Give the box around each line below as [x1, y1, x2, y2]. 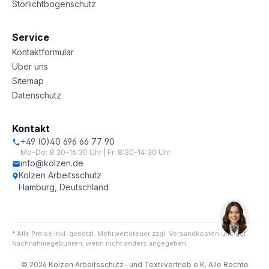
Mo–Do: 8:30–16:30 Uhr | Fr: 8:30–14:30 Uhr [20, 148, 171, 157]
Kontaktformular [12, 47, 74, 57]
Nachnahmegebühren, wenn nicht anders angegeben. [12, 239, 188, 247]
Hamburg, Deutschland [19, 182, 109, 192]
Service [12, 31, 49, 43]
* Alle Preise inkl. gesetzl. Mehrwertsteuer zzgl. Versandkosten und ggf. [12, 229, 247, 238]
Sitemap [12, 76, 44, 86]
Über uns [12, 61, 48, 71]
